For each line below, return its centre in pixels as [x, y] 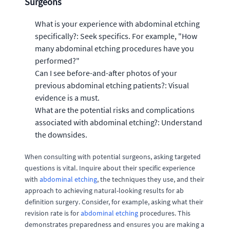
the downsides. [61, 134]
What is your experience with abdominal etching [117, 23]
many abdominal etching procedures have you [114, 48]
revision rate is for [53, 213]
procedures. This [164, 213]
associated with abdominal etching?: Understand [119, 122]
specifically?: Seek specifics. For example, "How [116, 36]
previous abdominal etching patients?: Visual [112, 85]
